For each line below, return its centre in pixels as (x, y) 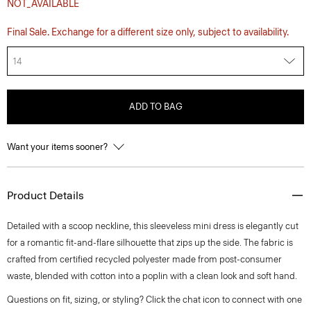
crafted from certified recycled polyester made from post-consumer (144, 259)
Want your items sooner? (58, 147)
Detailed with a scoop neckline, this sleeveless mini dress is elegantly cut (153, 226)
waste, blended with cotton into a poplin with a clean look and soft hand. (152, 276)
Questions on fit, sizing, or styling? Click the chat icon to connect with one (154, 300)
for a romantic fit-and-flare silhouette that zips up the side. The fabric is (150, 243)
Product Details (45, 195)
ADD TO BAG (155, 107)
